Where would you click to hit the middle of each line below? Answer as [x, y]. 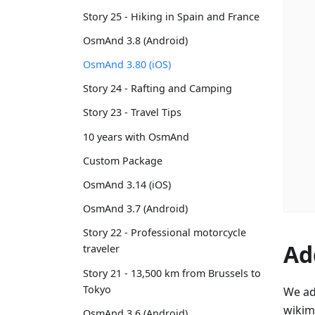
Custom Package [123, 160]
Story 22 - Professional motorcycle [165, 233]
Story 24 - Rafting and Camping [157, 89]
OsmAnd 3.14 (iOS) [127, 184]
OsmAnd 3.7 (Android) [135, 209]
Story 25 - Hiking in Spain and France [171, 16]
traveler [101, 249]
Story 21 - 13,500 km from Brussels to [172, 273]
